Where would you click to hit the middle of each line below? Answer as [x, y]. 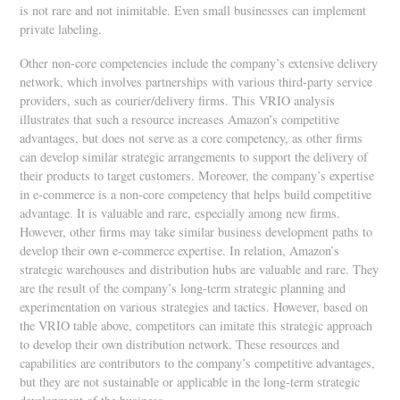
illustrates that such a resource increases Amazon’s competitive [180, 120]
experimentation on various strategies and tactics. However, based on [194, 307]
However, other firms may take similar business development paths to [196, 232]
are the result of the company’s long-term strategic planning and [183, 288]
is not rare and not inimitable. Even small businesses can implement [193, 11]
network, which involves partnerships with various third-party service [196, 82]
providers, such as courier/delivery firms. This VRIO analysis [178, 101]
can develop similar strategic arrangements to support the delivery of [194, 157]
